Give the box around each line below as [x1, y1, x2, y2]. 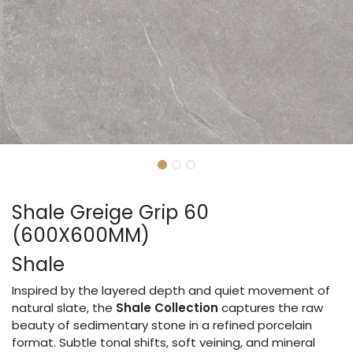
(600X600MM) [12, 221, 150, 250]
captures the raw [218, 299, 323, 317]
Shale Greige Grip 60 [12, 199, 209, 227]
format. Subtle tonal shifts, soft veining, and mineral [12, 334, 315, 351]
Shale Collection [116, 299, 218, 317]
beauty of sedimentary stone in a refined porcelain [12, 317, 312, 334]
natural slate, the [12, 299, 116, 317]
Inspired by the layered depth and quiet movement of [12, 282, 330, 299]
